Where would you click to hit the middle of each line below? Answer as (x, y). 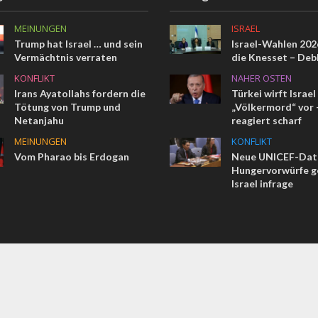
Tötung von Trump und (68, 107)
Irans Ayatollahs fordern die (80, 94)
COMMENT (117, 291)
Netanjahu (39, 121)
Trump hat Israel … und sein (79, 44)
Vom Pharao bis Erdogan (72, 157)
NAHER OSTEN (261, 78)
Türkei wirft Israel (273, 94)
